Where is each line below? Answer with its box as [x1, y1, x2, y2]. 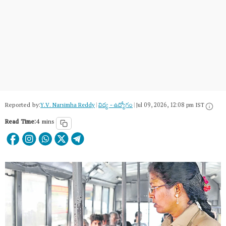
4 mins [36, 116, 54, 130]
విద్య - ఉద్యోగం [98, 100, 133, 112]
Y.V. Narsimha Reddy [40, 100, 95, 112]
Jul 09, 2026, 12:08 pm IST [136, 100, 204, 112]
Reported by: [5, 99, 40, 113]
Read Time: [5, 116, 36, 130]
